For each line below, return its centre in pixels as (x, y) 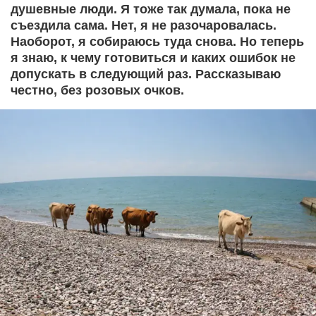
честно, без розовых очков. (97, 90)
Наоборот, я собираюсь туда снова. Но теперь (157, 42)
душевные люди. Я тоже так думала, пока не (151, 9)
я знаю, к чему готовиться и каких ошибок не (153, 58)
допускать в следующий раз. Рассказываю (146, 74)
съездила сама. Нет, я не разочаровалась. (144, 25)
